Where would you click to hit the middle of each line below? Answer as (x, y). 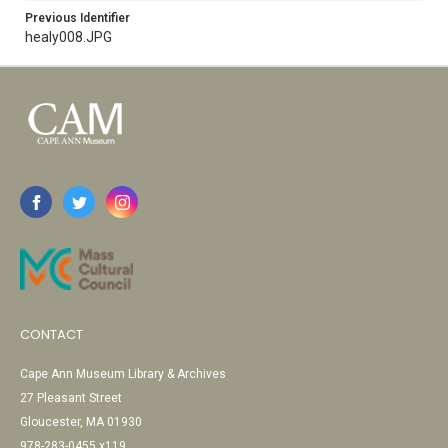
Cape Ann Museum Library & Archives (123, 374)
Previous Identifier (77, 18)
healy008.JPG (68, 37)
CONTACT (51, 334)
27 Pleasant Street (71, 398)
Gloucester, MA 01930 (81, 422)
